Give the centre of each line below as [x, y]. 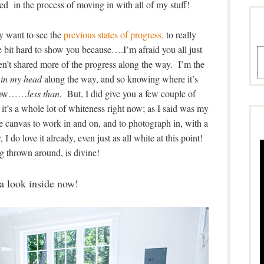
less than [43, 94]
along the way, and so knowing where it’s [120, 79]
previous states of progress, [114, 35]
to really [180, 35]
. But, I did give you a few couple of [128, 94]
